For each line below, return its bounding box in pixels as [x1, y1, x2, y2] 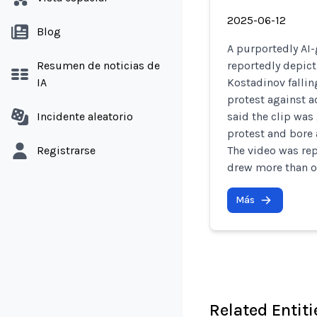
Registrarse [37, 144, 96, 157]
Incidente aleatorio [37, 110, 133, 123]
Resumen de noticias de [37, 59, 160, 72]
